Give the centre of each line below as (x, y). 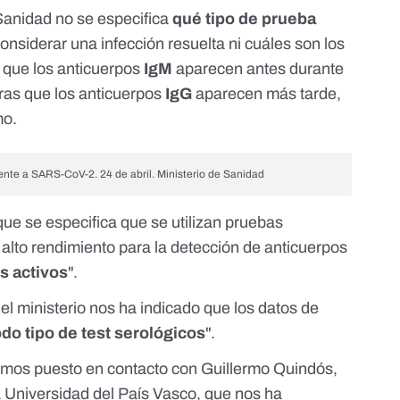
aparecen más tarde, (267, 94)
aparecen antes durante (258, 69)
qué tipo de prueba (245, 19)
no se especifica (112, 19)
